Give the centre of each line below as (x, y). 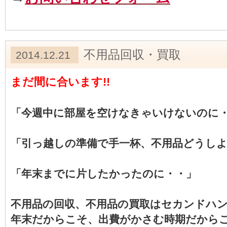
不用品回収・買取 (132, 54)
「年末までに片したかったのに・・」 (104, 174)
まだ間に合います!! (60, 82)
